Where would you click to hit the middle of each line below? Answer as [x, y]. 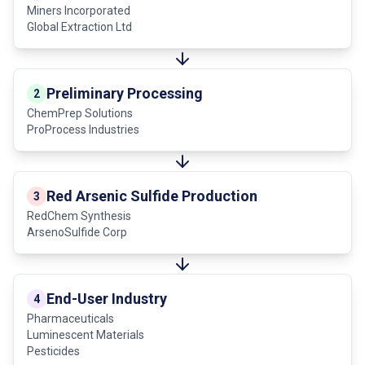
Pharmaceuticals [70, 318]
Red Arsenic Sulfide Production [152, 196]
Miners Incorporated [79, 10]
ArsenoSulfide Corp [77, 232]
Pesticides [53, 351]
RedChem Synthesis [79, 215]
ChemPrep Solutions [80, 113]
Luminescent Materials [86, 334]
